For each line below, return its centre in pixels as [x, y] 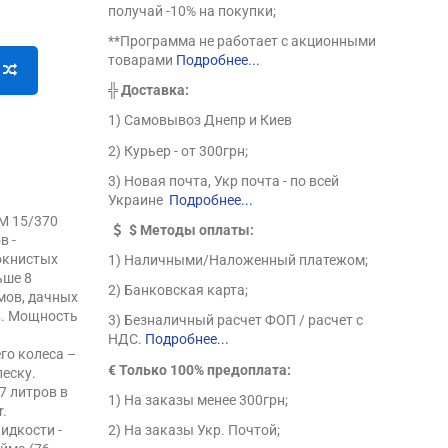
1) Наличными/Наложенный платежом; [238, 260]
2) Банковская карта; [178, 290]
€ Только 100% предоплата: [200, 369]
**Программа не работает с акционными [242, 40]
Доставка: [155, 90]
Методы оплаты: [197, 229]
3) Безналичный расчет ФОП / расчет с [236, 320]
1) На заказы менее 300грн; [198, 399]
